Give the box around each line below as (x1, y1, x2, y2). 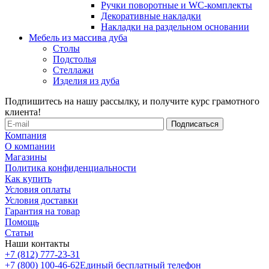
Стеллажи (53, 64, 94, 75)
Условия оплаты (5, 184, 71, 195)
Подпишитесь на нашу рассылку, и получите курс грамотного (5, 95, 259, 106)
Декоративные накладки (101, 10, 201, 21)
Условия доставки (5, 195, 78, 205)
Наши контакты (5, 238, 70, 249)
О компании (5, 141, 55, 151)
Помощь (5, 216, 39, 227)
